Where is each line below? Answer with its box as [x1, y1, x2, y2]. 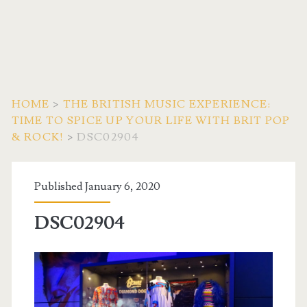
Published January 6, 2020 [34, 180, 160, 193]
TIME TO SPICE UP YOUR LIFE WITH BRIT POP [11, 114, 291, 127]
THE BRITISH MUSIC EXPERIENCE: [62, 97, 271, 111]
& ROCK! [11, 130, 64, 144]
